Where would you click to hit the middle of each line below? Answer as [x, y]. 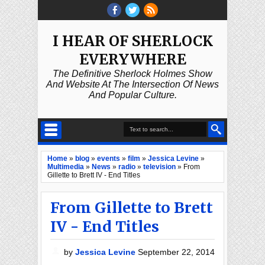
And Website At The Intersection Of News [132, 84]
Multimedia [66, 167]
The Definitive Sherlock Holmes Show [132, 74]
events [109, 159]
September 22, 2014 [177, 252]
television [159, 167]
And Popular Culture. [132, 95]
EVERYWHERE [132, 59]
